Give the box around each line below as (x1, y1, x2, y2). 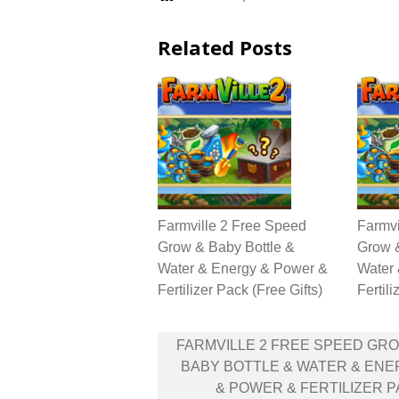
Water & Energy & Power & (158, 261, 328, 277)
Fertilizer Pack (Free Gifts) (158, 282, 322, 298)
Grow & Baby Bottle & (158, 240, 295, 256)
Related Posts (158, 34, 292, 61)
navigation (157, 351, 273, 381)
